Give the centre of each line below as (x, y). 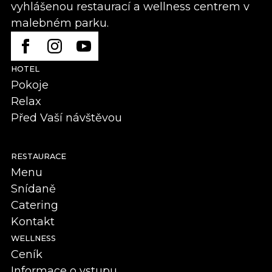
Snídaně (33, 189)
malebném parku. (60, 23)
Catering (35, 206)
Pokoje (30, 85)
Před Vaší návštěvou (66, 118)
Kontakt (33, 222)
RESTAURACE (39, 157)
